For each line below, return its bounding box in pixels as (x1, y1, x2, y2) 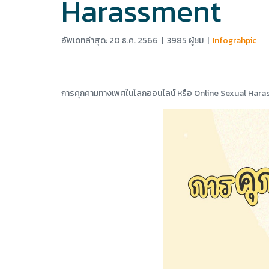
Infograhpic (213, 34, 256, 47)
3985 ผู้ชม (167, 34, 204, 47)
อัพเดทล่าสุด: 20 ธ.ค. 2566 (61, 34, 158, 47)
